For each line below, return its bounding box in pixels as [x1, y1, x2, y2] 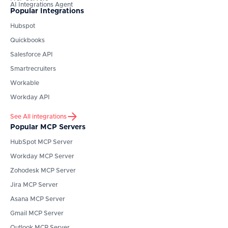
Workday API [10, 94, 50, 101]
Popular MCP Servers [10, 124, 85, 131]
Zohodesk [10, 167, 39, 174]
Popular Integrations [10, 8, 84, 15]
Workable [10, 80, 39, 87]
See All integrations [10, 113, 67, 120]
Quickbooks [10, 37, 45, 44]
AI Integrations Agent [10, 2, 73, 8]
